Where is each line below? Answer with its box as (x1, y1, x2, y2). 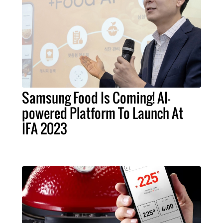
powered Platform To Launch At (22, 103, 183, 123)
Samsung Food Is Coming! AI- (22, 88, 170, 108)
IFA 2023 (22, 118, 67, 139)
